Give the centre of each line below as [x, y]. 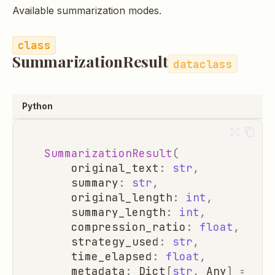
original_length [122, 198]
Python [37, 106]
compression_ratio [128, 227]
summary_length [118, 212]
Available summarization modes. [87, 10]
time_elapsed [111, 257]
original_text [115, 168]
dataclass [203, 64]
